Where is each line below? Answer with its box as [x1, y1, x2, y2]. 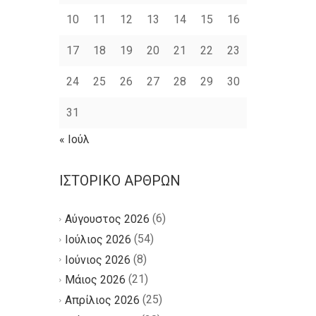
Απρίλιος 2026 [64, 293, 140, 308]
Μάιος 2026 [64, 273, 126, 287]
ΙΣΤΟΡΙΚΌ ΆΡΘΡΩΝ [59, 172, 181, 190]
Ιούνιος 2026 [64, 253, 130, 267]
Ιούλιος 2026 [64, 232, 131, 246]
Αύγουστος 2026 [64, 212, 150, 226]
